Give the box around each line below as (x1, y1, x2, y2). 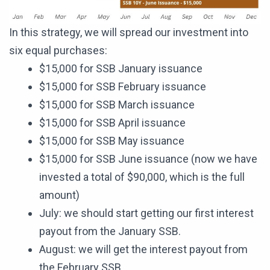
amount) (39, 189, 80, 202)
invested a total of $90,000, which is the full (39, 171, 245, 184)
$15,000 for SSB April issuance (39, 116, 186, 130)
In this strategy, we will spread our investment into (9, 26, 248, 39)
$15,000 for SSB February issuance (39, 80, 206, 93)
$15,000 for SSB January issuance (39, 62, 202, 75)
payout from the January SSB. (39, 225, 181, 238)
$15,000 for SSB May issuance (39, 134, 184, 148)
